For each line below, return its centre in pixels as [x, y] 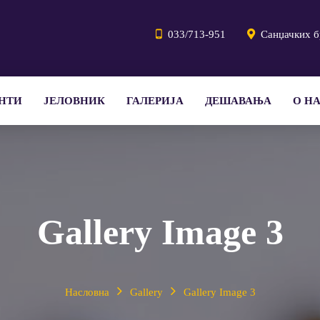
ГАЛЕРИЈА [155, 101]
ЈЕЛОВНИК [74, 101]
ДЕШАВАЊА [238, 101]
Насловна [87, 292]
